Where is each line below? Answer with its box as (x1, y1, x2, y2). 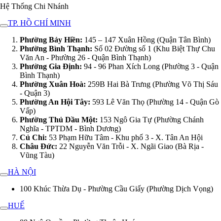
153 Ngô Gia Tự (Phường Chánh (98, 115, 204, 124)
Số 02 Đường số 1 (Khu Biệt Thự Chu (92, 44, 215, 53)
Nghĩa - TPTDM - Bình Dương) (20, 124, 121, 133)
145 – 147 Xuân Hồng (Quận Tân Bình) (82, 36, 211, 44)
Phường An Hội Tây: (20, 98, 90, 107)
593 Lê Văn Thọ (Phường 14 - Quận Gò (90, 98, 219, 107)
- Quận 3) (20, 89, 50, 98)
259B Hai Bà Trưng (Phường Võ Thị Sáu (86, 80, 218, 89)
